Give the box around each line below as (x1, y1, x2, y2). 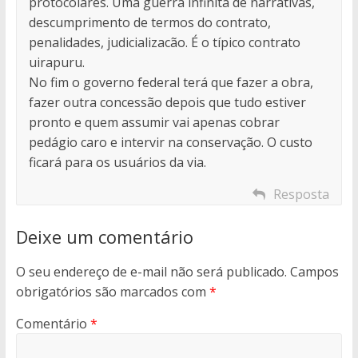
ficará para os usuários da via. (28, 153, 206, 171)
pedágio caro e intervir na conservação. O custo (28, 133, 312, 151)
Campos (289, 262, 339, 280)
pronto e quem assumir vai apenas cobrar (28, 113, 280, 131)
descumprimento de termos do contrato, (28, 13, 271, 31)
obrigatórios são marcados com (15, 282, 209, 300)
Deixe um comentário (15, 224, 193, 249)
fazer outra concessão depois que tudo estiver (28, 93, 306, 111)
